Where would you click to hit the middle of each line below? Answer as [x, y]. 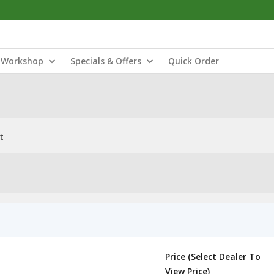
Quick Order [194, 61]
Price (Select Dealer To [213, 257]
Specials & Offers [106, 61]
